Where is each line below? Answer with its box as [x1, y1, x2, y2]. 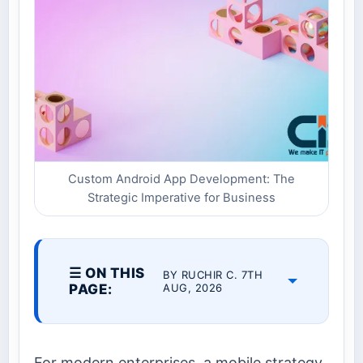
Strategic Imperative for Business [88, 190, 275, 206]
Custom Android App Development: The [68, 172, 295, 187]
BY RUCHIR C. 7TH [163, 268, 263, 282]
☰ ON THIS [69, 265, 145, 282]
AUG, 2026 [163, 281, 223, 295]
